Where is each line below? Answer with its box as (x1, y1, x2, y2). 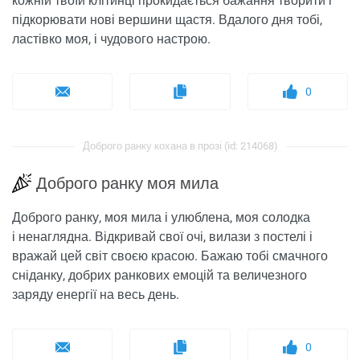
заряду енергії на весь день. (12, 287, 179, 303)
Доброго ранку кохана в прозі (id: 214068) (82, 140, 278, 153)
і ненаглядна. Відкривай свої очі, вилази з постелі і (12, 229, 313, 245)
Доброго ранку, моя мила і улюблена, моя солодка (12, 210, 310, 226)
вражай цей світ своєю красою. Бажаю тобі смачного (12, 248, 328, 264)
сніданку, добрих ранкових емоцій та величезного (12, 268, 307, 284)
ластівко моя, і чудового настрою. (12, 31, 211, 47)
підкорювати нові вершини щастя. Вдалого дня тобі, (12, 12, 322, 28)
